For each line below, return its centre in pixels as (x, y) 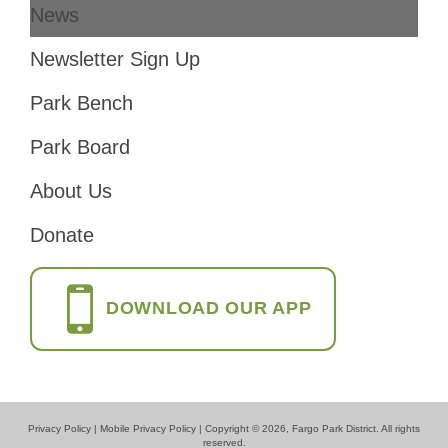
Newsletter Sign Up (115, 58)
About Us (71, 190)
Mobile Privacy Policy (148, 428)
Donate (62, 234)
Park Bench (81, 102)
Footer (76, 29)
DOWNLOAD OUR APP (209, 308)
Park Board (80, 146)
